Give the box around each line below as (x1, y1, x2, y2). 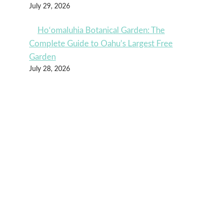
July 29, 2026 (29, 2, 71, 10)
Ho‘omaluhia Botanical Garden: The (37, 26, 165, 35)
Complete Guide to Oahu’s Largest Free (29, 39, 173, 48)
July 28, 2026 (29, 65, 71, 73)
